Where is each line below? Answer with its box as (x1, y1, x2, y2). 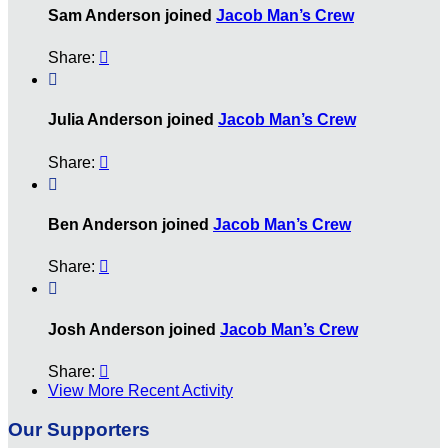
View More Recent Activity (48, 381, 233, 399)
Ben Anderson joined (48, 216, 213, 233)
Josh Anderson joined (48, 320, 220, 338)
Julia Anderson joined (48, 111, 218, 129)
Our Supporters (8, 418, 150, 440)
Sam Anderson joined (48, 6, 216, 24)
